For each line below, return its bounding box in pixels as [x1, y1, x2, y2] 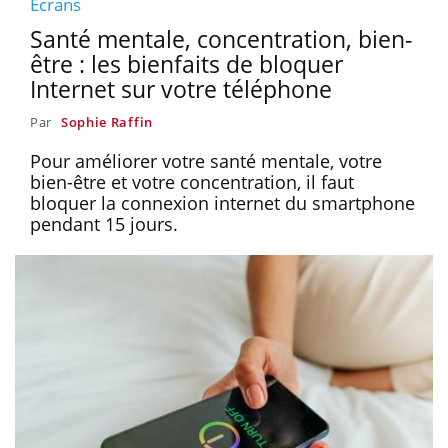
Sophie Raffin [60, 112, 153, 131]
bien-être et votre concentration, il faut [30, 169, 354, 194]
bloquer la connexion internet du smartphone [30, 190, 415, 215]
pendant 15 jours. [30, 211, 178, 236]
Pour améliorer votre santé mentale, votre [30, 148, 382, 173]
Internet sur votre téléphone [30, 72, 332, 105]
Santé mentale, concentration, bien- [30, 22, 412, 55]
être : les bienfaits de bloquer [30, 47, 343, 80]
